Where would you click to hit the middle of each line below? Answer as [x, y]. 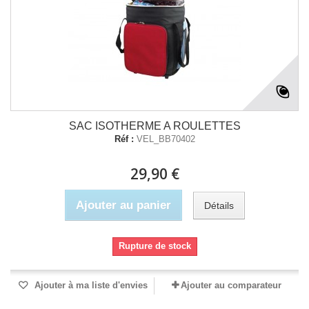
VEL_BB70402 [166, 139]
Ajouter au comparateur [231, 285]
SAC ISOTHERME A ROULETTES [154, 126]
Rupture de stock [154, 246]
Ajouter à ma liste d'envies [90, 285]
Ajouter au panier [123, 205]
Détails [219, 205]
